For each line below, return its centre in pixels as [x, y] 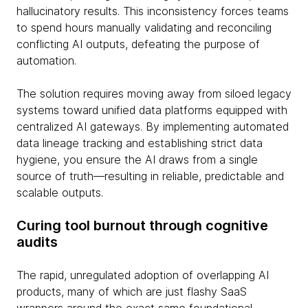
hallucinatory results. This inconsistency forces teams [153, 11]
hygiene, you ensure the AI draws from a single [137, 159]
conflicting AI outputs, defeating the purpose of [138, 44]
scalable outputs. [60, 192]
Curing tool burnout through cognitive [142, 225]
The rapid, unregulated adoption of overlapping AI [143, 275]
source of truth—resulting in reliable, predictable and [150, 176]
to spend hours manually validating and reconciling [144, 27]
